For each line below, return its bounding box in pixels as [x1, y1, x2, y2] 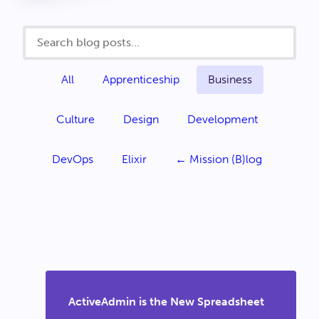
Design [122, 113, 159, 126]
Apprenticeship [103, 73, 179, 86]
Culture [56, 113, 95, 126]
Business [208, 73, 252, 86]
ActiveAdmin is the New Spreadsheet [68, 295, 264, 308]
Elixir [121, 152, 147, 166]
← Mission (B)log [174, 152, 262, 166]
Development [187, 113, 258, 126]
